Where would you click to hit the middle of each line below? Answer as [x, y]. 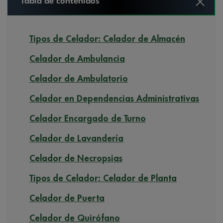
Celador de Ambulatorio [79, 78]
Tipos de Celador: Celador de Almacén [107, 39]
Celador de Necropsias [76, 158]
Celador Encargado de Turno [88, 118]
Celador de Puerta [67, 198]
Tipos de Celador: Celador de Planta [103, 178]
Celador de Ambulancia [77, 58]
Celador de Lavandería [76, 138]
